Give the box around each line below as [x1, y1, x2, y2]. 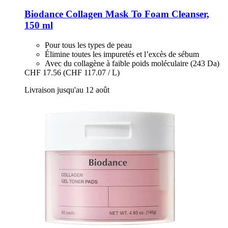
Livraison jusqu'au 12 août [24, 85, 109, 94]
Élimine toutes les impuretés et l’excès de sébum [45, 49, 199, 59]
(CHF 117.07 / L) [63, 68, 120, 77]
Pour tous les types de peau [45, 40, 132, 49]
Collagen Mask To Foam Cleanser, [63, 9, 209, 20]
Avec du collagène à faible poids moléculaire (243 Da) [45, 59, 219, 68]
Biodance [24, 9, 63, 20]
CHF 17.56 [24, 68, 61, 77]
